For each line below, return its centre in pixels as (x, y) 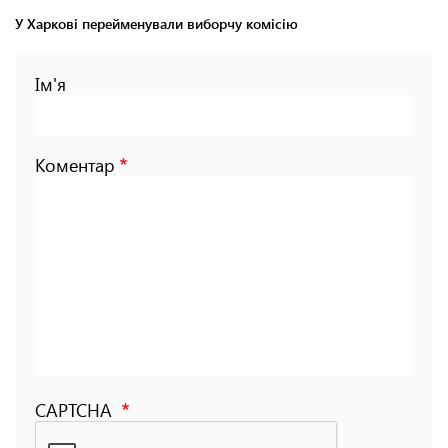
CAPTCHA (76, 409)
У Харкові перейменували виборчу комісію (156, 23)
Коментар (75, 164)
